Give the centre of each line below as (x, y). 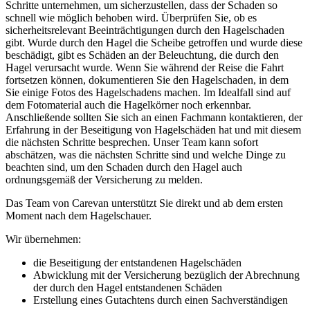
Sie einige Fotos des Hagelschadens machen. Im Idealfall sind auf (148, 92)
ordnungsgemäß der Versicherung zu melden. (104, 179)
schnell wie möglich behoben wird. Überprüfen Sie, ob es (131, 17)
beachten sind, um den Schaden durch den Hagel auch (124, 167)
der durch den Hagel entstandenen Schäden (128, 287)
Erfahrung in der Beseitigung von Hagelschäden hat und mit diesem (153, 129)
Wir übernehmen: (43, 239)
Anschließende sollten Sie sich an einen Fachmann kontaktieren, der (154, 117)
